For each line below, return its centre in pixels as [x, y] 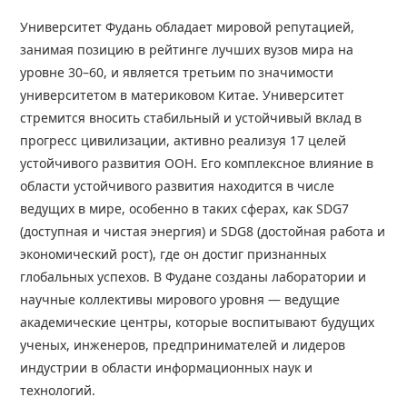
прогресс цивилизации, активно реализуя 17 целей [184, 141]
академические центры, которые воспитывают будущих [198, 323]
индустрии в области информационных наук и [167, 368]
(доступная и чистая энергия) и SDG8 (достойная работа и [203, 232]
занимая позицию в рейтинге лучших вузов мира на [187, 50]
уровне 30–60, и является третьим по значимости [177, 73]
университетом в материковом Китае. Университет [183, 95]
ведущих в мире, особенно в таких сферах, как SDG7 [185, 209]
